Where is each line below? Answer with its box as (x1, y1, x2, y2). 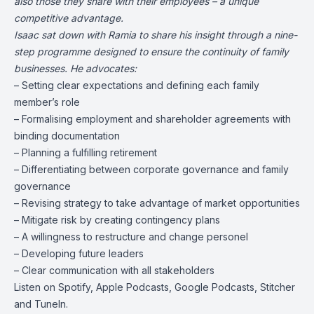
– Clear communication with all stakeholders (14, 264, 214, 276)
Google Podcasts (175, 281, 254, 293)
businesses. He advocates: (14, 62, 137, 74)
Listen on (14, 281, 58, 293)
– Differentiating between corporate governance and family (14, 163, 289, 175)
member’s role (14, 96, 80, 108)
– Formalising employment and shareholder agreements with (14, 113, 291, 125)
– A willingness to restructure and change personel (14, 231, 248, 243)
